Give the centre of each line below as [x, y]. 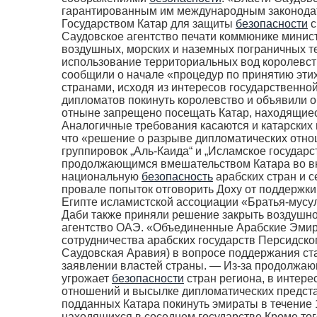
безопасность [177, 177]
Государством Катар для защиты [149, 24]
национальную [102, 177]
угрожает [87, 278]
